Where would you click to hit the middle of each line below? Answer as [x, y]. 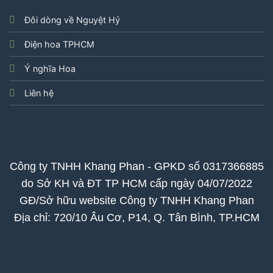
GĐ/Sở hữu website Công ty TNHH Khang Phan [136, 201]
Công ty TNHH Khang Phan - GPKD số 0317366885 [136, 167]
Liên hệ [39, 93]
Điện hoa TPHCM [59, 44]
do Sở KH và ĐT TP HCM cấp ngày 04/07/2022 [136, 184]
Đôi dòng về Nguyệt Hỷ [72, 20]
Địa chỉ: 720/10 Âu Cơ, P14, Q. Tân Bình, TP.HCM [136, 218]
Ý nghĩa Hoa [50, 69]
